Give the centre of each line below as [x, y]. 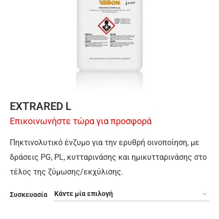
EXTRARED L [41, 106]
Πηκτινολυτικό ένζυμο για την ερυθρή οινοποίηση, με [105, 142]
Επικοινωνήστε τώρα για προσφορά [81, 121]
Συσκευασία [29, 195]
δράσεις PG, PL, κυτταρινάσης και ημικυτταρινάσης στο [108, 157]
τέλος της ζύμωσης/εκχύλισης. [66, 172]
